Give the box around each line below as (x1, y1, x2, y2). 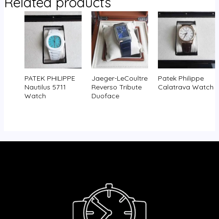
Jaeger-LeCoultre (91, 73, 148, 83)
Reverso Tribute (91, 82, 142, 91)
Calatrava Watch (158, 82, 214, 91)
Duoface (91, 91, 119, 100)
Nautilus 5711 (24, 82, 66, 91)
